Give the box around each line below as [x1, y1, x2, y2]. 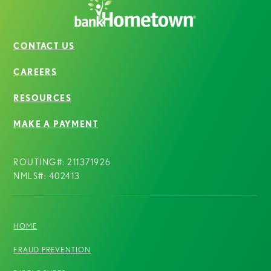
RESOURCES [13, 93, 72, 103]
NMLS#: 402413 [13, 171, 80, 181]
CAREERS [13, 67, 57, 77]
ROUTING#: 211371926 [13, 157, 111, 167]
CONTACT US [13, 41, 75, 51]
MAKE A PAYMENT [13, 119, 99, 129]
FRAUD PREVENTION [13, 245, 91, 253]
